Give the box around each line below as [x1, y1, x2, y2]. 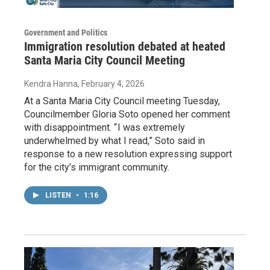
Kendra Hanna [24, 79, 78, 89]
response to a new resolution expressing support [24, 148, 232, 160]
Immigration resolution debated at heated [24, 39, 225, 54]
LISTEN [45, 191, 73, 200]
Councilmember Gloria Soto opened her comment [24, 108, 230, 121]
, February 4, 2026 [78, 79, 145, 89]
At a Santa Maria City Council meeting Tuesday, [24, 95, 220, 107]
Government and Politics [24, 28, 107, 38]
